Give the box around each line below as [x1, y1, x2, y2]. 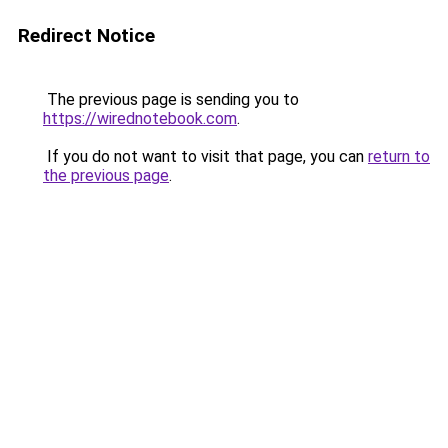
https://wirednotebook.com [43, 109, 237, 128]
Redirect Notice [18, 24, 155, 47]
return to [368, 147, 430, 166]
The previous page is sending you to [43, 90, 299, 109]
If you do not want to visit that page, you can [43, 147, 368, 166]
